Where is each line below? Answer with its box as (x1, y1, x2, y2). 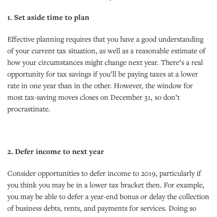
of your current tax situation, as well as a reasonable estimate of (7, 45, 205, 55)
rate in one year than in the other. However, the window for (7, 80, 193, 90)
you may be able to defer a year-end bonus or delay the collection (7, 191, 209, 201)
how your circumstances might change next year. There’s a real (7, 57, 203, 67)
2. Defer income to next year (7, 146, 104, 156)
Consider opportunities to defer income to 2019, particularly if (7, 168, 201, 178)
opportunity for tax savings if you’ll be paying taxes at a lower (7, 68, 198, 78)
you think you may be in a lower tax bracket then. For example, (7, 179, 204, 189)
